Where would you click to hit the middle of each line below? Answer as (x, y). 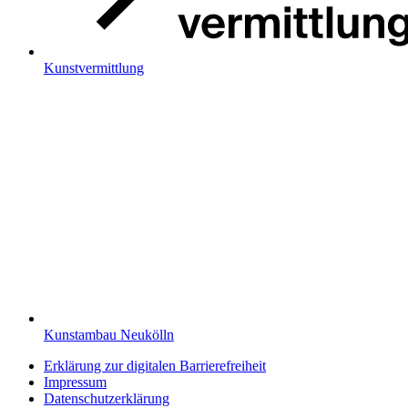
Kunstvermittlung (94, 68)
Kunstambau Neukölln (109, 335)
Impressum (75, 382)
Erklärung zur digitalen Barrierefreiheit (155, 366)
